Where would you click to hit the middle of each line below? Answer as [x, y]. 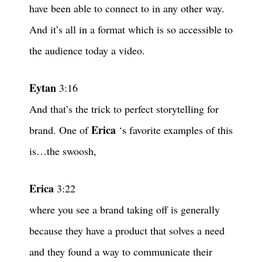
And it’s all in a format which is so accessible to [131, 30]
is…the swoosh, [63, 151]
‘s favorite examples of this [174, 130]
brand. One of [60, 130]
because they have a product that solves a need [127, 231]
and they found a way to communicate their [121, 252]
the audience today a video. [87, 51]
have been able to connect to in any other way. [127, 8]
